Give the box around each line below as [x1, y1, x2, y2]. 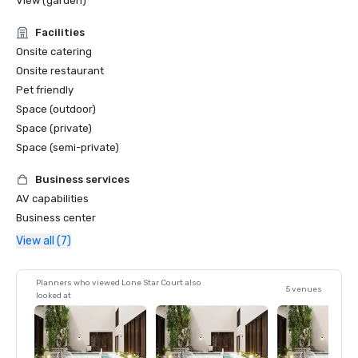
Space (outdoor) [16, 103, 96, 115]
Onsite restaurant [16, 65, 104, 77]
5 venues [286, 284, 322, 294]
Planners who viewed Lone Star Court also [36, 278, 201, 288]
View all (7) [16, 234, 71, 248]
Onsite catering [16, 46, 92, 58]
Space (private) [16, 122, 92, 134]
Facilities [35, 26, 85, 38]
